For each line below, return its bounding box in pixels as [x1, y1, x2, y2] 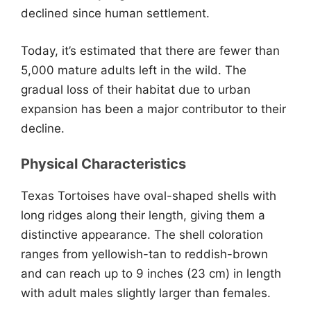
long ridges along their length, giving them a [21, 208, 265, 222]
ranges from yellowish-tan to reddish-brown [21, 247, 268, 261]
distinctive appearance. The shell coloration [21, 228, 263, 242]
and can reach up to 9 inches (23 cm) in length [21, 267, 281, 280]
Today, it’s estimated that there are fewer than [21, 43, 280, 58]
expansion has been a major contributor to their [21, 101, 286, 116]
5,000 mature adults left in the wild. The [21, 62, 246, 77]
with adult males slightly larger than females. [21, 286, 271, 300]
